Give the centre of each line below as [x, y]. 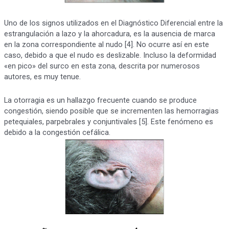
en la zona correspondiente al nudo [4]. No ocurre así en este [106, 44]
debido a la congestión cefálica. [57, 133]
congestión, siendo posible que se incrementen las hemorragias [111, 111]
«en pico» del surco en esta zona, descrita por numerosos [102, 66]
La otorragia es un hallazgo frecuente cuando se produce [100, 100]
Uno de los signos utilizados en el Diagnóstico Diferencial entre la [113, 23]
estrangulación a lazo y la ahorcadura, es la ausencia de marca [109, 33]
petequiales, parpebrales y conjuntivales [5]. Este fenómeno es [108, 122]
